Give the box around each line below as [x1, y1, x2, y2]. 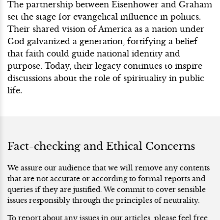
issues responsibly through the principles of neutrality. [7, 195, 200, 205]
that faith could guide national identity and [7, 48, 180, 58]
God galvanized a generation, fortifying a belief [7, 36, 197, 46]
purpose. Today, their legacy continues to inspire [7, 60, 202, 71]
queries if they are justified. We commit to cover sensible [7, 185, 206, 194]
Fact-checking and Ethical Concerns [7, 140, 195, 153]
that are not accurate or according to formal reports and [7, 174, 205, 183]
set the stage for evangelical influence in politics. [7, 11, 201, 22]
